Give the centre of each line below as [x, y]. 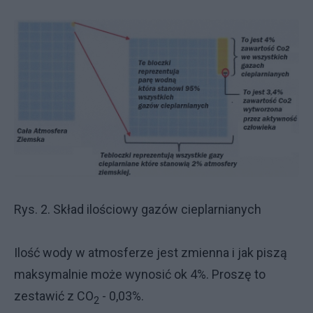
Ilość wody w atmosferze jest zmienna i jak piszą [151, 253]
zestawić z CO [54, 296]
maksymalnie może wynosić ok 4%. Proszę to [140, 275]
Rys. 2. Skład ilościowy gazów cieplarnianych [138, 210]
